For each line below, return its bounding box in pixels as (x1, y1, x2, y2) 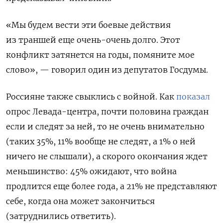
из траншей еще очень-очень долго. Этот (6, 35, 180, 45)
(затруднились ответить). (6, 211, 116, 222)
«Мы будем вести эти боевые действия (6, 20, 171, 30)
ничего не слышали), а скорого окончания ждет (6, 151, 208, 162)
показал (176, 92, 210, 102)
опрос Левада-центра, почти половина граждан (6, 107, 209, 117)
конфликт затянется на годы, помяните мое (6, 50, 195, 60)
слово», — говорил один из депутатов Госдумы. (6, 65, 208, 75)
